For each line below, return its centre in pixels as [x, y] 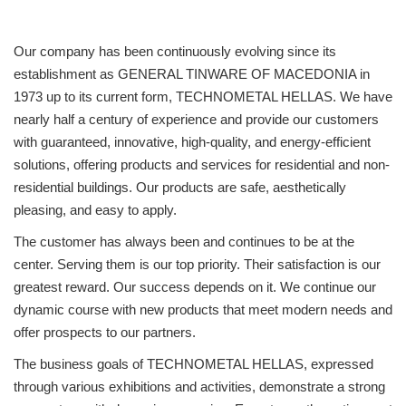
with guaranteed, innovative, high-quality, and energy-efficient [192, 142]
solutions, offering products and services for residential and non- [202, 164]
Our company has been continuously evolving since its [175, 51]
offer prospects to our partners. [105, 332]
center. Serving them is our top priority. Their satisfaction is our [197, 264]
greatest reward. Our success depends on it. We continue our [195, 287]
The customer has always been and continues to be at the [184, 242]
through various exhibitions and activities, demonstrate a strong [199, 387]
